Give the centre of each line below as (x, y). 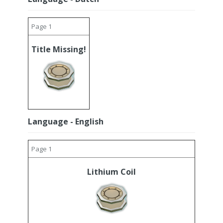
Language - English (66, 121)
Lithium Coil (111, 172)
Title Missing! (59, 49)
